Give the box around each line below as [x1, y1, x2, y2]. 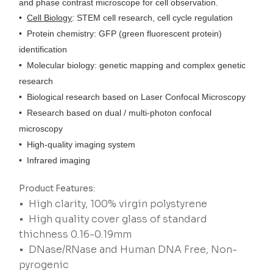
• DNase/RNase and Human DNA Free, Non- [19, 243, 238, 257]
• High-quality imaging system [19, 140, 136, 150]
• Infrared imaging [19, 155, 91, 166]
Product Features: [19, 183, 96, 194]
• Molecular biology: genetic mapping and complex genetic [19, 60, 246, 71]
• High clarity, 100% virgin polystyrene [19, 197, 208, 211]
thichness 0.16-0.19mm [19, 228, 132, 241]
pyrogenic [19, 258, 69, 272]
